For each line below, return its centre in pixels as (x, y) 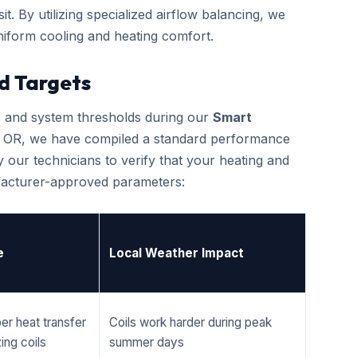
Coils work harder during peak (190, 322)
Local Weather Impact (177, 253)
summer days (147, 342)
